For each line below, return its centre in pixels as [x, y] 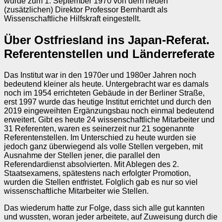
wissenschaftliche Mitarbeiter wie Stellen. [76, 191]
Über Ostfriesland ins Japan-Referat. [107, 40]
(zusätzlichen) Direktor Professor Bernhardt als [86, 10]
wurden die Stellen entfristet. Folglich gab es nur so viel [101, 182]
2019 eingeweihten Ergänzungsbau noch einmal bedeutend [109, 111]
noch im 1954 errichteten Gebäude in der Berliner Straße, [104, 93]
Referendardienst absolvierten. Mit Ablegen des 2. [91, 164]
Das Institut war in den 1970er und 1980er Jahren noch [100, 75]
